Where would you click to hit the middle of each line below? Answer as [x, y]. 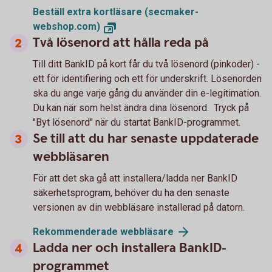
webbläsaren [71, 157]
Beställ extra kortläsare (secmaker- [116, 12]
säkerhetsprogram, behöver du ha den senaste [131, 193]
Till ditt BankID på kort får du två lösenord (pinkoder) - [146, 64]
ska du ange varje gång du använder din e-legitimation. [147, 93]
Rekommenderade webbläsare [103, 232]
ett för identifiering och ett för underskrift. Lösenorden [147, 79]
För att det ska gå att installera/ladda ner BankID [135, 178]
